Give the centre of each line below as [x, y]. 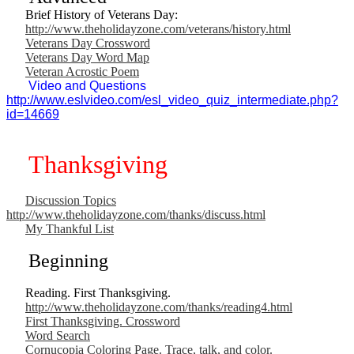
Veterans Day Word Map [87, 57]
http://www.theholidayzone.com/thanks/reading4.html [159, 307]
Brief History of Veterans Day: [92, 14]
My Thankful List [70, 228]
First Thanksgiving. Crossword [103, 321]
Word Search [58, 335]
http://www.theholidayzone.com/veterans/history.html [158, 28]
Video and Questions [89, 85]
